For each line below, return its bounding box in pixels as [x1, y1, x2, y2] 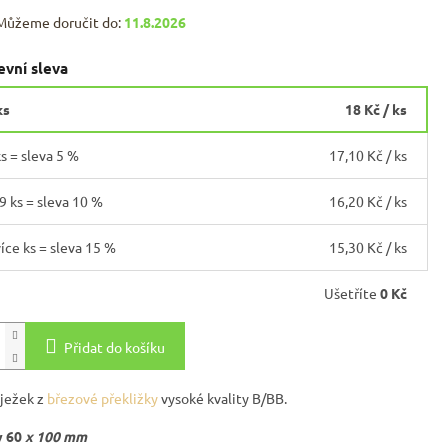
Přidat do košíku [63, 337, 165, 356]
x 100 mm [21, 426, 87, 445]
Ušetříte [324, 283, 380, 302]
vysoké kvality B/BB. [160, 388, 287, 407]
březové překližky [46, 388, 158, 407]
